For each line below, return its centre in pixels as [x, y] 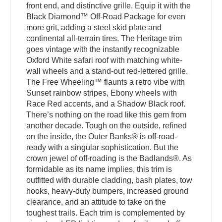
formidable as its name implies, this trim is [99, 169]
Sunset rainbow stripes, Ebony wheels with [102, 93]
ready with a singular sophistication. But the [103, 147]
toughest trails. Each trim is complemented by [106, 213]
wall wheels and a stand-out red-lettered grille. [107, 71]
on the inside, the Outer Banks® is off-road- [102, 136]
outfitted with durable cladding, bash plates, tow [110, 180]
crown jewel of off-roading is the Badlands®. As [109, 158]
